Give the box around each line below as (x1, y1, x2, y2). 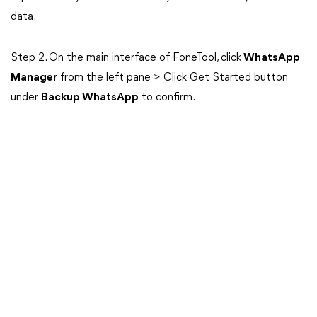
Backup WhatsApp (41, 92, 139, 103)
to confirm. (139, 92, 195, 103)
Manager (11, 72, 57, 83)
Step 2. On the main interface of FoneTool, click (11, 52, 241, 64)
